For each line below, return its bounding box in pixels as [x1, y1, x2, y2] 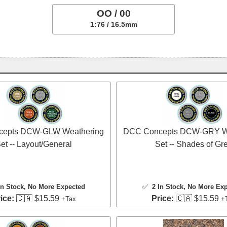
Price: [151, 194, 174, 203]
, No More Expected [23, 182, 85, 191]
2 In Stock [152, 182, 183, 191]
